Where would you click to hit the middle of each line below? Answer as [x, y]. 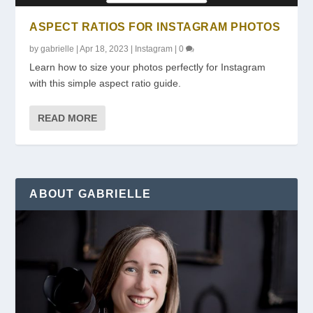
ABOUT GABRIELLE [90, 194]
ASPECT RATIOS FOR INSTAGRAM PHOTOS [155, 27]
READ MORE [68, 118]
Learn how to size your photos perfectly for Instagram [148, 67]
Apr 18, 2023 [104, 49]
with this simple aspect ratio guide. [105, 83]
